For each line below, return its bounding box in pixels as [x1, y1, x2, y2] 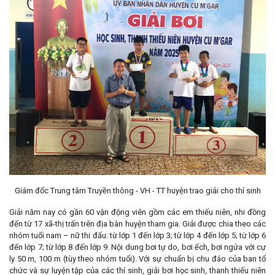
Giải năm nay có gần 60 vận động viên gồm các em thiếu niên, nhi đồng [9, 207, 266, 217]
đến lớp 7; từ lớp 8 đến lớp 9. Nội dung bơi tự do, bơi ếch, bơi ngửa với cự [9, 242, 266, 252]
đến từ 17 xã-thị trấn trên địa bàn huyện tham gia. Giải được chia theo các [9, 219, 266, 229]
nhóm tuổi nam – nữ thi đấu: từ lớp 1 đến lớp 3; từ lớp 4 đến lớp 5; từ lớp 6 [9, 231, 266, 241]
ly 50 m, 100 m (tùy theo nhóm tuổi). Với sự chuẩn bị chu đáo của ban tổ [9, 254, 266, 264]
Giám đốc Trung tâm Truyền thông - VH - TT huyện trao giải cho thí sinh [14, 186, 261, 196]
